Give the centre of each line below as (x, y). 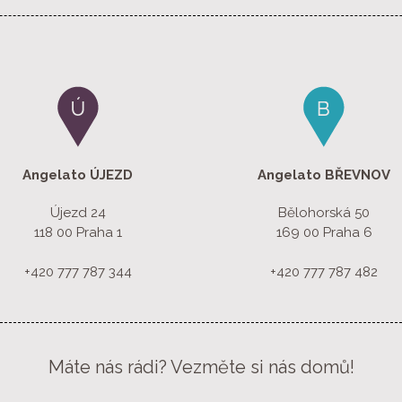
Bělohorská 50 (324, 213)
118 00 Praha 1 (78, 233)
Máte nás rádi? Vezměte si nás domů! (201, 367)
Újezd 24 (78, 213)
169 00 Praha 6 (324, 233)
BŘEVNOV (358, 175)
